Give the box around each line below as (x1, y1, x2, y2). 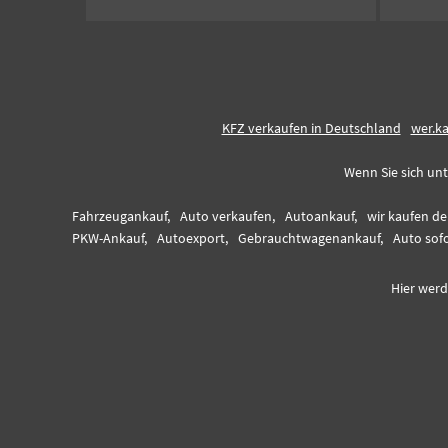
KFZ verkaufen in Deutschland (221, 119, 401, 137)
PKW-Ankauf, (72, 229, 147, 247)
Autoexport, (157, 229, 228, 247)
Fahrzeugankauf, (72, 207, 170, 225)
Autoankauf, (285, 207, 357, 225)
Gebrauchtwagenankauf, (238, 229, 383, 247)
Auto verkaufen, (180, 207, 275, 225)
